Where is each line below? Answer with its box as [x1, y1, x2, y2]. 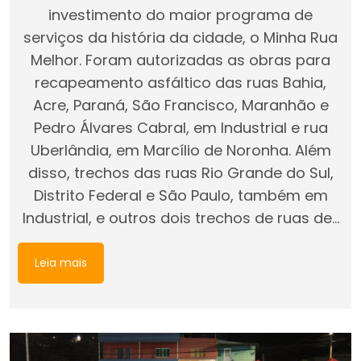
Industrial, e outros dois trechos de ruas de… [22, 207, 339, 228]
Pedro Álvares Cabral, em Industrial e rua [33, 117, 328, 138]
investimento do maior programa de [48, 4, 313, 25]
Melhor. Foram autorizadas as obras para [31, 49, 330, 70]
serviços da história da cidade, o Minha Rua [23, 27, 338, 48]
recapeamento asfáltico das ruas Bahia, [35, 72, 326, 93]
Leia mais [35, 254, 87, 271]
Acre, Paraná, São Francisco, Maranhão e [32, 94, 329, 115]
